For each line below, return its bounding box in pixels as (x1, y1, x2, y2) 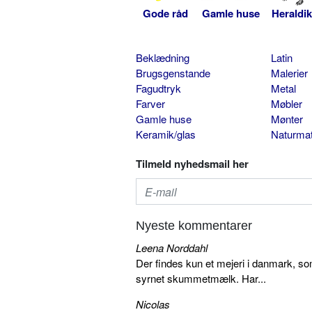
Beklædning (136, 50, 189, 65)
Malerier (270, 65, 308, 81)
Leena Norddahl (136, 240, 208, 256)
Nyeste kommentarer (136, 219, 252, 233)
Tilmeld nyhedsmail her (136, 156, 249, 172)
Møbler (270, 96, 302, 111)
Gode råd (142, 6, 188, 22)
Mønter (270, 111, 303, 127)
